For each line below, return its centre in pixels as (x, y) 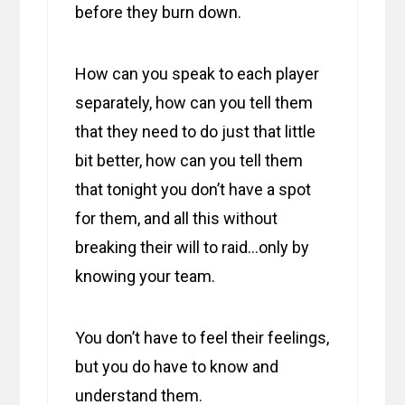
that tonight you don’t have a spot (193, 190)
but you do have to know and (177, 367)
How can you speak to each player (198, 74)
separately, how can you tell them (194, 103)
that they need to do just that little (196, 132)
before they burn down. (159, 13)
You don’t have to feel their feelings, (202, 338)
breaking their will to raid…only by (193, 248)
